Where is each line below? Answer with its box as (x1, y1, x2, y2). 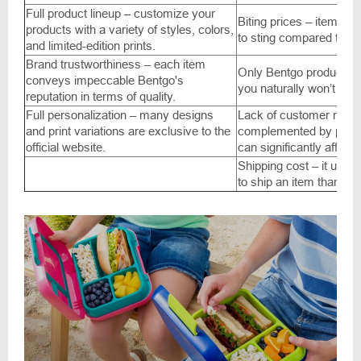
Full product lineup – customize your (26, 6, 215, 21)
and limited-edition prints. (26, 39, 156, 53)
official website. (26, 140, 106, 155)
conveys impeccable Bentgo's (26, 73, 184, 88)
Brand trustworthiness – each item (26, 57, 205, 72)
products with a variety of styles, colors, (26, 23, 234, 37)
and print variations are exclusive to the (26, 124, 230, 139)
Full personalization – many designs (26, 108, 214, 122)
